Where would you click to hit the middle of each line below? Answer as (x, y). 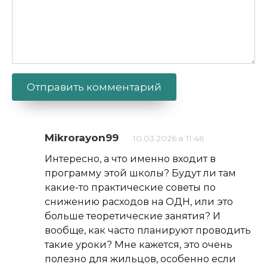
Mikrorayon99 (82, 138)
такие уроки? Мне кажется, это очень (139, 245)
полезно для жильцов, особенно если (140, 259)
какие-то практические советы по (130, 187)
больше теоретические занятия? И (133, 216)
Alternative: (41, 118)
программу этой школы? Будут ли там (140, 173)
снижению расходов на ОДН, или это (139, 202)
